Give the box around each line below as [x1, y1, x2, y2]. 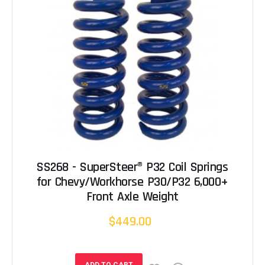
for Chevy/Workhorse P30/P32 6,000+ [36, 173, 228, 190]
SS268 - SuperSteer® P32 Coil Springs [37, 159, 228, 176]
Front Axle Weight [86, 188, 179, 205]
